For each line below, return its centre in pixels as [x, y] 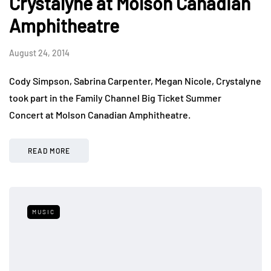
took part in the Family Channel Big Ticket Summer [115, 97]
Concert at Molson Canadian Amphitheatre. [100, 114]
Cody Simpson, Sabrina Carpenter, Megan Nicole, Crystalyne [135, 80]
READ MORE [49, 150]
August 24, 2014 [39, 53]
